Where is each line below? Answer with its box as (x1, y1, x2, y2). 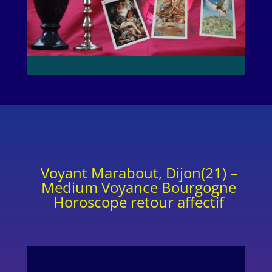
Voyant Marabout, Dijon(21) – (40, 162, 237, 183)
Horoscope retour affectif (53, 191, 225, 212)
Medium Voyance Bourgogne (41, 177, 237, 197)
